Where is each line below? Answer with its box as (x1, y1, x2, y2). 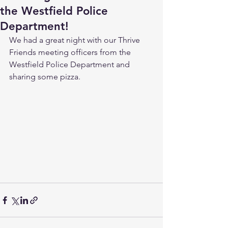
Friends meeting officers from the (9, 47, 133, 57)
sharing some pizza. (9, 72, 80, 81)
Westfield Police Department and (9, 60, 132, 69)
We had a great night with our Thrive (9, 35, 142, 45)
